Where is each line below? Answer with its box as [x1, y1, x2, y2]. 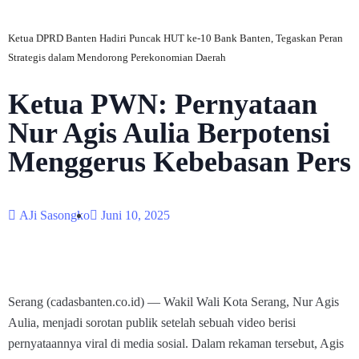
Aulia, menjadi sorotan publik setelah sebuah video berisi [8, 316, 296, 329]
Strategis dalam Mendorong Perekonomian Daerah [8, 51, 226, 63]
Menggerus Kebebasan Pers [8, 146, 351, 178]
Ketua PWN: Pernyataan [8, 88, 317, 120]
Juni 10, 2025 [101, 208, 170, 222]
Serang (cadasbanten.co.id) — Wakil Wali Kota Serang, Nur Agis [8, 295, 339, 309]
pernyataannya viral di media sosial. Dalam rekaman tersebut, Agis [8, 337, 344, 350]
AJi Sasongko [19, 208, 90, 222]
